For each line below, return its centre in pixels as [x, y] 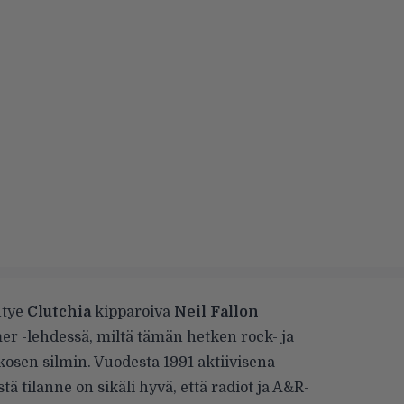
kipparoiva [133, 312]
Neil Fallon [216, 312]
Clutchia [59, 312]
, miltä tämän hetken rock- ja [192, 337]
